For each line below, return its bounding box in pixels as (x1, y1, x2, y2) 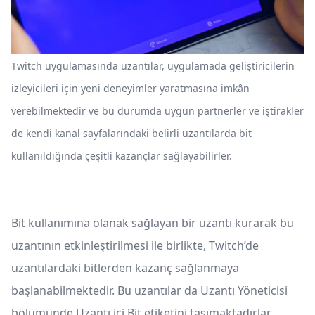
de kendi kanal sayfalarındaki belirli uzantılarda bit (11, 127, 252, 141)
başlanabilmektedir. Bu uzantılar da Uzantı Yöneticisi (11, 283, 288, 299)
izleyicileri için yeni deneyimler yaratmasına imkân (11, 82, 250, 96)
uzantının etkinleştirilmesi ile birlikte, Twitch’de (11, 238, 259, 254)
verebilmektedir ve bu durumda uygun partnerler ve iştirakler (11, 104, 304, 118)
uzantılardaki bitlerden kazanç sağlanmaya (11, 260, 239, 276)
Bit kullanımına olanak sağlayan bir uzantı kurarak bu (11, 215, 294, 231)
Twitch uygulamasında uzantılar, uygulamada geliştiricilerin (11, 59, 295, 73)
